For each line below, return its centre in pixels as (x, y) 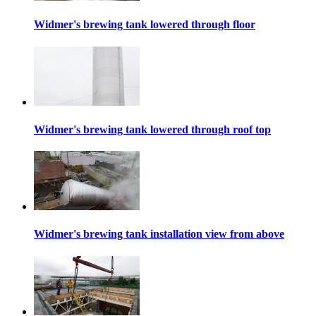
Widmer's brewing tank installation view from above (159, 234)
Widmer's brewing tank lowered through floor (145, 25)
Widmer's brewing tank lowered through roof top (152, 129)
